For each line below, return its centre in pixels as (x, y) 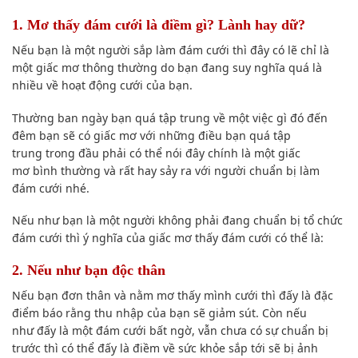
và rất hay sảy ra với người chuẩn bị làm (210, 170)
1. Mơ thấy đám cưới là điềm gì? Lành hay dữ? (159, 25)
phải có (122, 153)
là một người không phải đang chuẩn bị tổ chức (213, 220)
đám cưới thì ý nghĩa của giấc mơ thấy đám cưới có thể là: (168, 237)
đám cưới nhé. (51, 188)
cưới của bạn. (155, 86)
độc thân (139, 270)
